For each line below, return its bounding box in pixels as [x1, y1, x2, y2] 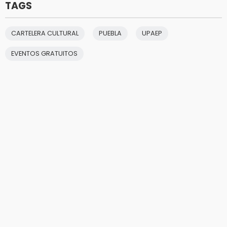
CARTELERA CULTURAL [11, 29, 79, 38]
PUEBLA [99, 29, 122, 38]
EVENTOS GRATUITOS [11, 49, 78, 58]
